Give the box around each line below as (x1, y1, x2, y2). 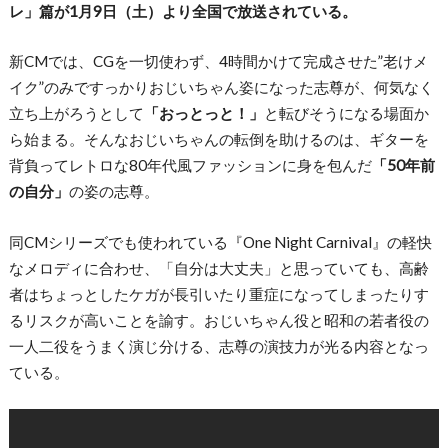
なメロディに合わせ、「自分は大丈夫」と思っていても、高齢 (8, 258, 429, 277)
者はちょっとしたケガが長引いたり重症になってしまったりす (8, 284, 429, 303)
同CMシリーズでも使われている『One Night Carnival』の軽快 (8, 232, 432, 251)
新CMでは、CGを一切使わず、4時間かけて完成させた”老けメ (8, 52, 428, 71)
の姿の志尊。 (68, 182, 159, 201)
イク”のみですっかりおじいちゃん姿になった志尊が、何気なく (8, 78, 434, 97)
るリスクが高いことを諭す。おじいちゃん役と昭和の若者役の (8, 310, 429, 329)
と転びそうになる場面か (263, 104, 429, 123)
